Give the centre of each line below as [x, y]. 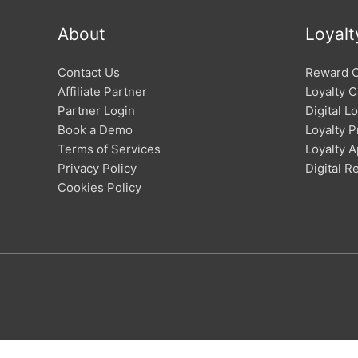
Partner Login [96, 111]
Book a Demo [95, 130]
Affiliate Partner [102, 91]
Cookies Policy [99, 187]
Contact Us [89, 72]
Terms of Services [109, 149]
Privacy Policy [97, 168]
